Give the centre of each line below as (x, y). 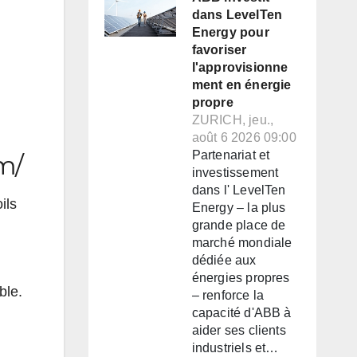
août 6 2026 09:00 (244, 138)
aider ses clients (239, 331)
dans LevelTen (237, 15)
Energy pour (230, 33)
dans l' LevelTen (239, 190)
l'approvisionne (240, 68)
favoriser (219, 50)
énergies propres (241, 278)
